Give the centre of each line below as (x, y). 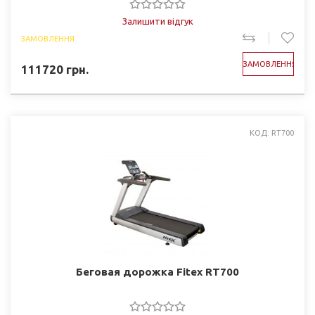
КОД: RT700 (272, 133)
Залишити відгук (157, 21)
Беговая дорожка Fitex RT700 (157, 272)
